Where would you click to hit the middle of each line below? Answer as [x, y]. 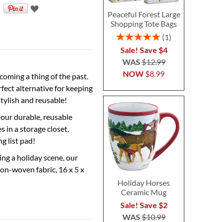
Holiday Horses [144, 182]
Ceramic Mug [144, 192]
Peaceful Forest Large [144, 14]
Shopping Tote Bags [144, 24]
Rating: [127, 35]
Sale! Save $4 [144, 50]
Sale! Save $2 [144, 205]
